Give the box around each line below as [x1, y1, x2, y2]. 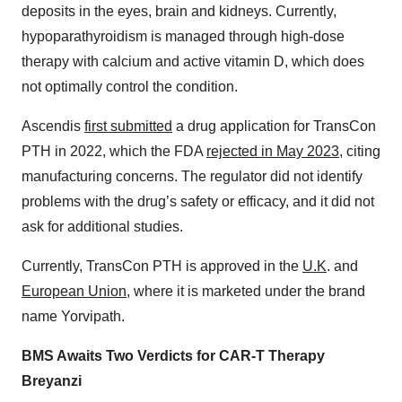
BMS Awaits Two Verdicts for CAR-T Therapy [22, 348, 325, 364]
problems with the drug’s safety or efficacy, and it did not [22, 194, 374, 210]
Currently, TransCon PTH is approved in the [22, 258, 302, 275]
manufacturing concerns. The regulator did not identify [22, 169, 363, 185]
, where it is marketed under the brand [127, 284, 365, 300]
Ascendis [22, 118, 84, 135]
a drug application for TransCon [172, 118, 376, 135]
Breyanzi [22, 373, 82, 389]
